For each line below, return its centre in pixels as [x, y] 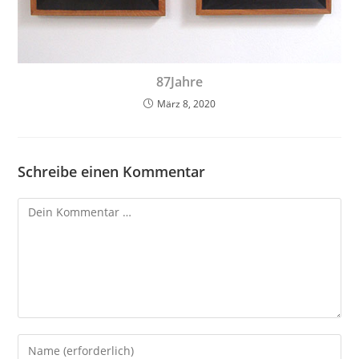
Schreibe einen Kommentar [112, 172]
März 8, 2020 [186, 104]
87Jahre [179, 82]
